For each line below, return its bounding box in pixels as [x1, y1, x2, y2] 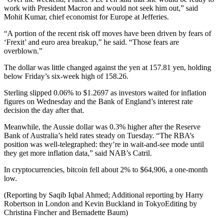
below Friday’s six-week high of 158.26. [4, 72, 128, 80]
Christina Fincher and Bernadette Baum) [4, 208, 128, 217]
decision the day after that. [4, 106, 84, 114]
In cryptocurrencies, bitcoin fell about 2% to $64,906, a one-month [4, 165, 208, 174]
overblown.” [4, 46, 42, 55]
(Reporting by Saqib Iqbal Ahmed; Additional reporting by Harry [4, 190, 203, 199]
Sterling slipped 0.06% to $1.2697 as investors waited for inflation [4, 88, 206, 97]
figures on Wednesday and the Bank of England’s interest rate [4, 97, 193, 106]
